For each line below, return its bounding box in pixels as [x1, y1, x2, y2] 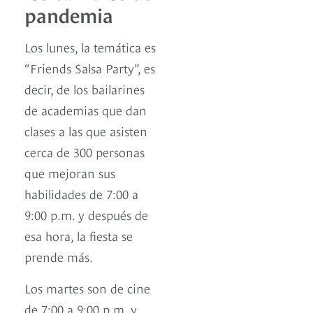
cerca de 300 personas [24, 142, 145, 160]
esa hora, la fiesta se [24, 226, 133, 244]
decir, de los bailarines [24, 79, 145, 97]
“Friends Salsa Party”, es [24, 58, 155, 76]
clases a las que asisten [24, 121, 147, 139]
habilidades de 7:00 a [24, 184, 138, 202]
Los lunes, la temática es [24, 37, 156, 55]
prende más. [24, 247, 93, 265]
